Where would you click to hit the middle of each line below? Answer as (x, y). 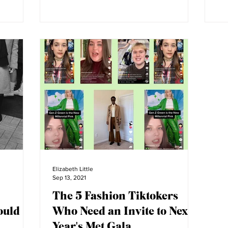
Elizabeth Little (73, 169)
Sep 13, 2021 (69, 177)
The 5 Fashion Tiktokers (115, 195)
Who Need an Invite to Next (122, 210)
